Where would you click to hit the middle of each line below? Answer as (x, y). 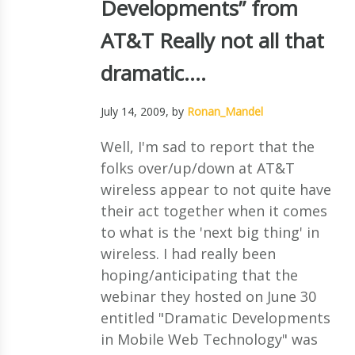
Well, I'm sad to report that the (207, 146)
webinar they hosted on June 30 (208, 296)
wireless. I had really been (188, 253)
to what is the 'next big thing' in (210, 232)
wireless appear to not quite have (216, 189)
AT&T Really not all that (212, 40)
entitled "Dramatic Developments (215, 317)
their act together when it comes (214, 210)
